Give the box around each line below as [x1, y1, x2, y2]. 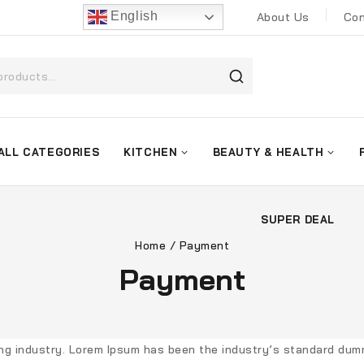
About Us [256, 10, 310, 25]
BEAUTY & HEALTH [212, 145, 324, 158]
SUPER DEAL [261, 212, 335, 226]
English [106, 9, 158, 24]
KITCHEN [123, 145, 178, 158]
